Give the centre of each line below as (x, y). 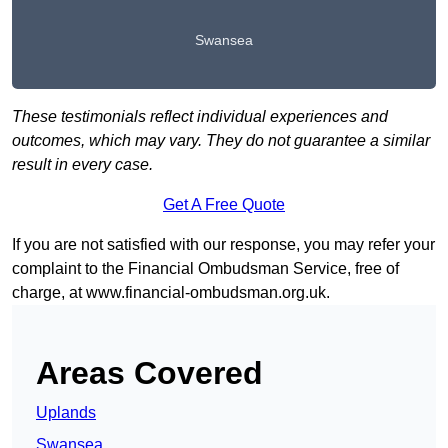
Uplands (66, 413)
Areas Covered (149, 373)
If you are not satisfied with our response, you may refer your (223, 245)
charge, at (49, 293)
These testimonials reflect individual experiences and (200, 117)
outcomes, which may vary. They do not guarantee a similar (221, 141)
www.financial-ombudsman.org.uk (206, 293)
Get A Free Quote (224, 205)
